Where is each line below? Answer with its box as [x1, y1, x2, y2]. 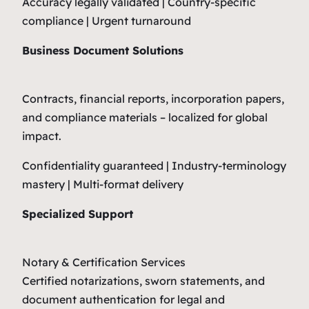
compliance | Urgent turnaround [22, 13, 194, 28]
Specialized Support [22, 206, 133, 221]
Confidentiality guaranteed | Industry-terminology [22, 158, 286, 172]
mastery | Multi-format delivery [22, 177, 183, 191]
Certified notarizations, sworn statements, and [22, 273, 265, 288]
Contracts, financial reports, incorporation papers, [22, 91, 284, 106]
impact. [22, 128, 64, 143]
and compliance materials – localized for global [22, 110, 268, 124]
